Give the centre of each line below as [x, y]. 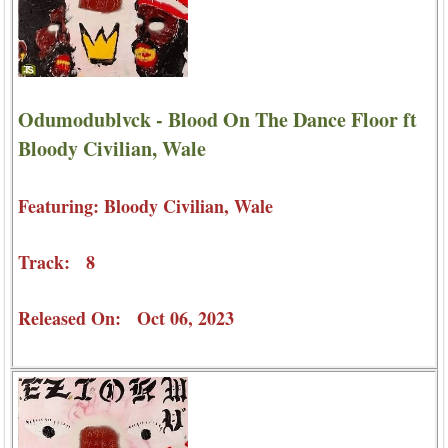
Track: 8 [56, 262]
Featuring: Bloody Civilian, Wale [145, 206]
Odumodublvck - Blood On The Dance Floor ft [217, 120]
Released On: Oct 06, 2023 [126, 318]
